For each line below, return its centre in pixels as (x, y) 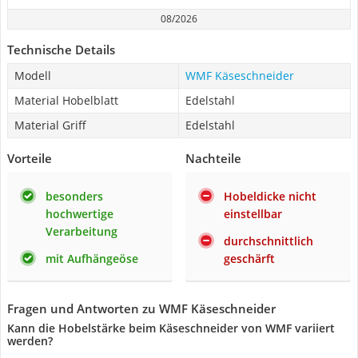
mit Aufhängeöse (92, 259)
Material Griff (50, 125)
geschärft (249, 259)
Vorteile (30, 158)
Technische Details (61, 50)
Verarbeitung (82, 231)
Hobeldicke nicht (270, 196)
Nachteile (213, 158)
